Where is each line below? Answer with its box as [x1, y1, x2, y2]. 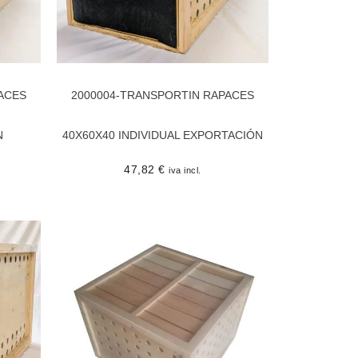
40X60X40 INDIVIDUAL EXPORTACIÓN [62, 128, 263, 141]
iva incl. [169, 165, 201, 175]
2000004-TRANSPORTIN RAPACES [71, 88, 254, 101]
